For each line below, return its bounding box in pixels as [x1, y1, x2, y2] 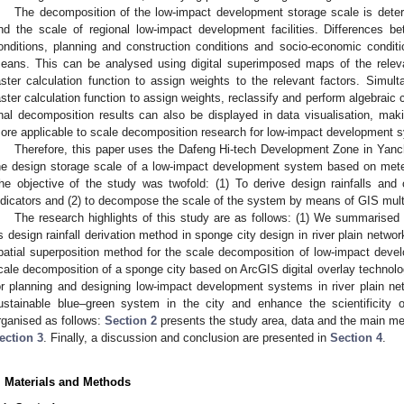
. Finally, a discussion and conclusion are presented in [43, 330, 330, 344]
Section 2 [105, 313, 157, 327]
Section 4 [330, 330, 382, 344]
